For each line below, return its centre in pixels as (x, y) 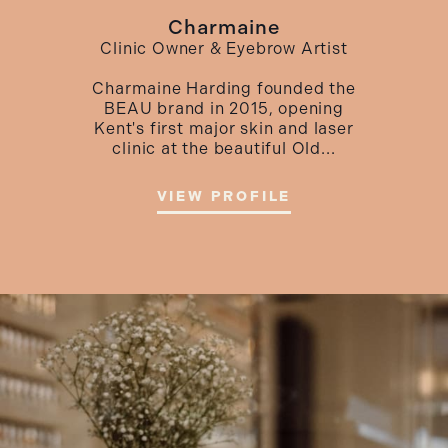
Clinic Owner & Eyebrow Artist (224, 48)
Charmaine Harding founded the (224, 88)
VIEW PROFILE (224, 196)
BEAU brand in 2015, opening (224, 108)
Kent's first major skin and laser (224, 128)
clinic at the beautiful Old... (224, 148)
